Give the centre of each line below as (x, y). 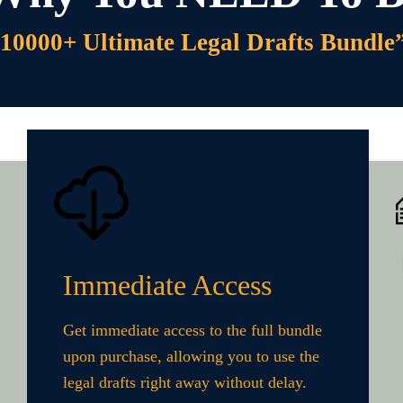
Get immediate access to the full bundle (193, 330)
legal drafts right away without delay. (185, 382)
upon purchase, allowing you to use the (191, 356)
